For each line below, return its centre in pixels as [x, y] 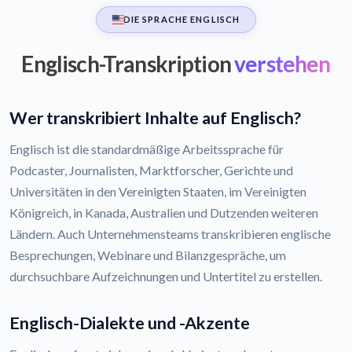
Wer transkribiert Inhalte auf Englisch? [155, 118]
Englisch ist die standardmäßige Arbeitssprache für [147, 149]
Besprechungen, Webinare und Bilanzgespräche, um [148, 255]
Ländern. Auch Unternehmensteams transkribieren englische [170, 234]
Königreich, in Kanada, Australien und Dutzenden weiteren [164, 213]
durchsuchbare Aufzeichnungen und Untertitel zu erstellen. [166, 277]
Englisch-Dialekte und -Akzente [130, 323]
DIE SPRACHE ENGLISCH [181, 20]
